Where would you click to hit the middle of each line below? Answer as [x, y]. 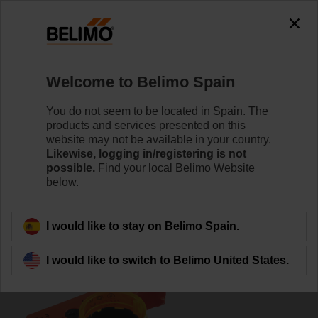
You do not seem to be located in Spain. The [157, 111]
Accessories [193, 57]
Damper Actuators [105, 57]
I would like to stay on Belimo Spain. [143, 226]
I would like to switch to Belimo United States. [168, 260]
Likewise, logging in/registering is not [146, 153]
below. [62, 182]
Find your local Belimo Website [175, 168]
